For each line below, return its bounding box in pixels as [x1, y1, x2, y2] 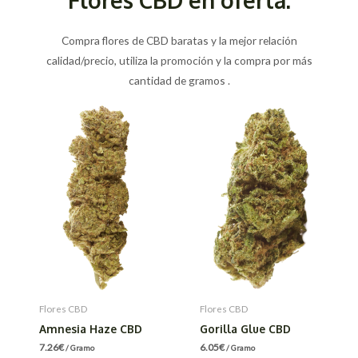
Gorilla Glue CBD [200, 322, 292, 336]
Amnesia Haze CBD [39, 322, 143, 336]
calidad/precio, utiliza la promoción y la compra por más [46, 53, 312, 67]
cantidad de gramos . [128, 73, 230, 87]
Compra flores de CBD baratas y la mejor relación [61, 33, 297, 47]
